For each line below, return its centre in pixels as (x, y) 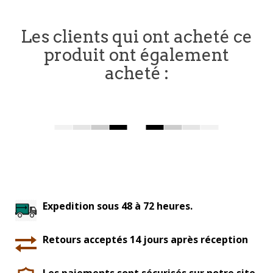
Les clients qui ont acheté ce (136, 37)
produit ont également (136, 55)
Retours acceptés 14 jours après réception (145, 239)
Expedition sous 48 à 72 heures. (118, 206)
